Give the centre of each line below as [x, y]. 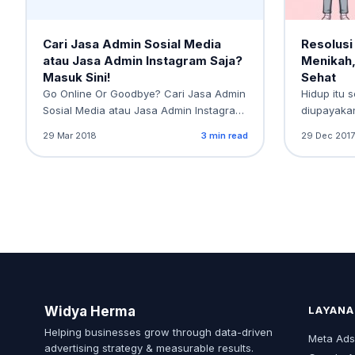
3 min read [224, 135]
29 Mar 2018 [69, 135]
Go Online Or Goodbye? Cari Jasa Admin [144, 93]
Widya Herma [90, 311]
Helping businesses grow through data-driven [158, 332]
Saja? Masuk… [78, 126]
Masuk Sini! [76, 77]
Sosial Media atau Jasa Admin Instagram [143, 110]
